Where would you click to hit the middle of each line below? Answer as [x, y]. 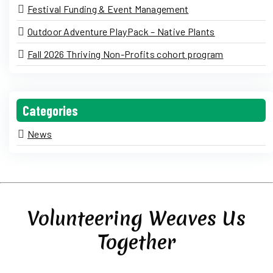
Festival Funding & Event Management [108, 9]
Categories [50, 110]
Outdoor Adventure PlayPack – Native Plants [121, 31]
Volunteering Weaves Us [136, 218]
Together [136, 242]
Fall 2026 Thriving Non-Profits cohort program [126, 54]
